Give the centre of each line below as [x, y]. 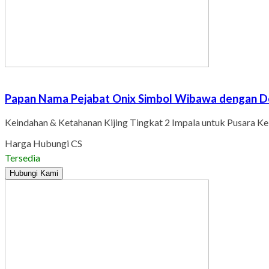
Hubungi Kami [34, 173]
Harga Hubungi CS [44, 143]
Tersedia [23, 157]
